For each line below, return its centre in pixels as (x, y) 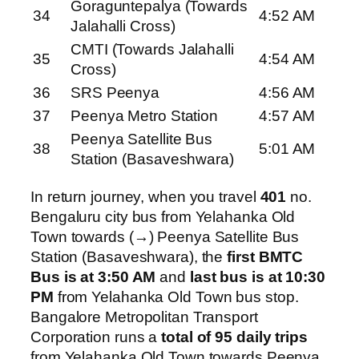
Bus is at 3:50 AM (93, 276)
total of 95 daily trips (234, 337)
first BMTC (265, 256)
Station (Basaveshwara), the (129, 256)
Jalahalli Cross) (123, 26)
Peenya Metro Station (144, 116)
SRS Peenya (115, 93)
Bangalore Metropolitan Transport (144, 317)
